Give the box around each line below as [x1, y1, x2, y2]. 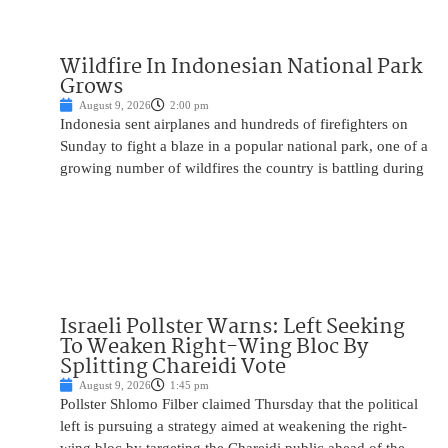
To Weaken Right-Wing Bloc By [60, 330, 368, 365]
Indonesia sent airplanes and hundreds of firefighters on [60, 116, 408, 133]
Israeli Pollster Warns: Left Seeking [60, 310, 405, 345]
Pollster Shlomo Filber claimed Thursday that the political [60, 396, 418, 413]
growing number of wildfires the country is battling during [60, 160, 424, 177]
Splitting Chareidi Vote [60, 350, 286, 385]
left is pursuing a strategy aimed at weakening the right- [60, 418, 407, 435]
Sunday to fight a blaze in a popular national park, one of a [60, 138, 428, 155]
